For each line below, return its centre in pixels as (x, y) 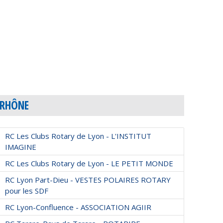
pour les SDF (26, 190)
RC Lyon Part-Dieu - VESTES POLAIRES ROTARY (88, 179)
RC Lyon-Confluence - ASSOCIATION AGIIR (78, 207)
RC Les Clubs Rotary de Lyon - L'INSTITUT (78, 136)
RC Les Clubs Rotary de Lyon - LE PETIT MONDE (89, 163)
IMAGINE (20, 147)
